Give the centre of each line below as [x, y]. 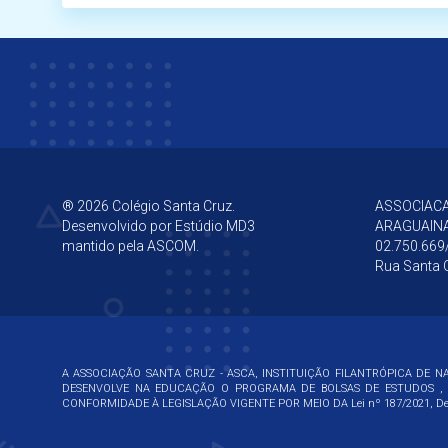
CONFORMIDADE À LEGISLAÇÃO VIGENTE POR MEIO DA [206, 404]
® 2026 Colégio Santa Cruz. [148, 206]
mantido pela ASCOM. [130, 246]
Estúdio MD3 [215, 226]
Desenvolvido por [118, 226]
